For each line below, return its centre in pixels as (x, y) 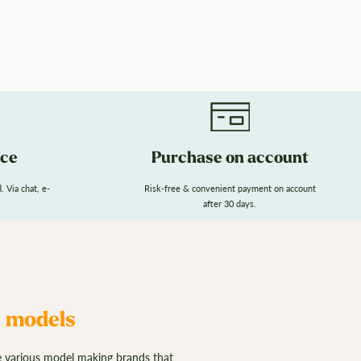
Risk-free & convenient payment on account (230, 189)
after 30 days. (230, 204)
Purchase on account (230, 158)
